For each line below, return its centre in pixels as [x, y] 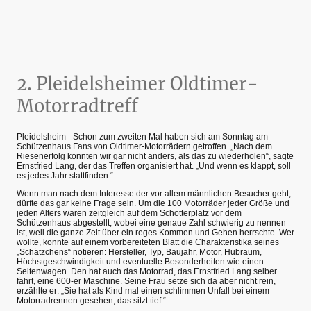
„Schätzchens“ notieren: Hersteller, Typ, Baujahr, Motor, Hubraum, [139, 252]
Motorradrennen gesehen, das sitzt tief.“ [91, 301]
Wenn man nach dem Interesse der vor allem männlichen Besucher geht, [154, 194]
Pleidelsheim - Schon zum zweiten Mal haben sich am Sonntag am [142, 137]
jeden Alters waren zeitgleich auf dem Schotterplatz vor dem [129, 213]
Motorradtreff [77, 107]
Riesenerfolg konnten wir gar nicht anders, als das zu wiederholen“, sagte [155, 157]
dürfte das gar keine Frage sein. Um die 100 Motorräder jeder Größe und [153, 204]
